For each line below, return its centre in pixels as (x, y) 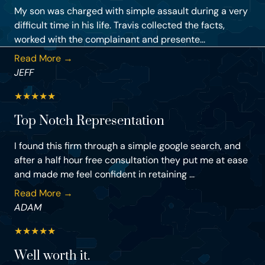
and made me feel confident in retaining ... (104, 174)
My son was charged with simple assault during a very (131, 11)
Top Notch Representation (89, 121)
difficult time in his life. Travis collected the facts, (119, 25)
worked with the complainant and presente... (110, 40)
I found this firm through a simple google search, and (127, 146)
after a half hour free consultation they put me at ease (131, 160)
